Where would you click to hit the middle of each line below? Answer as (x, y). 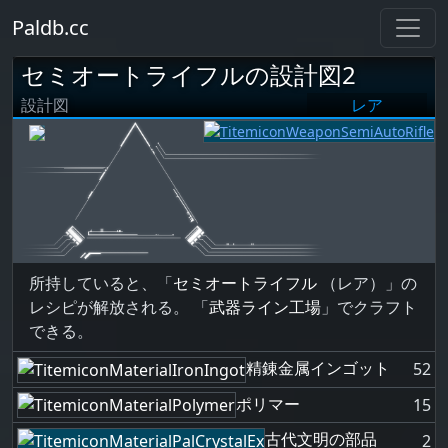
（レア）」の (367, 283)
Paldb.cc (50, 27)
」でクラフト (369, 307)
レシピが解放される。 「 (119, 307)
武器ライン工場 (265, 307)
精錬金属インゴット (318, 368)
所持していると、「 (101, 283)
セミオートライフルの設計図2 (188, 74)
